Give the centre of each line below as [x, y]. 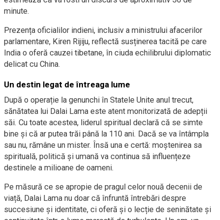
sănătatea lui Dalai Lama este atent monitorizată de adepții [106, 111]
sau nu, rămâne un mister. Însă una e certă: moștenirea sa [103, 145]
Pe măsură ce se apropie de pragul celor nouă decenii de [103, 187]
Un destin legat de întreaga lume [67, 84]
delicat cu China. [32, 64]
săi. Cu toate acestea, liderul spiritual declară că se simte [103, 123]
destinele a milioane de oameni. [59, 168]
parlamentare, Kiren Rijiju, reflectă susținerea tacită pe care [105, 41]
